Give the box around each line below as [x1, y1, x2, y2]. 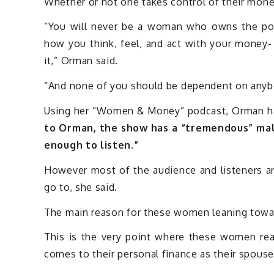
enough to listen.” [44, 138, 139, 151]
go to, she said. [44, 180, 118, 193]
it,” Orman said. [44, 54, 119, 67]
